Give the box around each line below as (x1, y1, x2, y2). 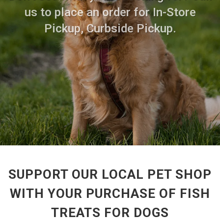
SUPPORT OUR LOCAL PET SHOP (8, 167, 212, 182)
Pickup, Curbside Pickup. (44, 22, 176, 35)
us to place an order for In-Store (24, 5, 196, 19)
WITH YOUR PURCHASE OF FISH (10, 186, 210, 201)
